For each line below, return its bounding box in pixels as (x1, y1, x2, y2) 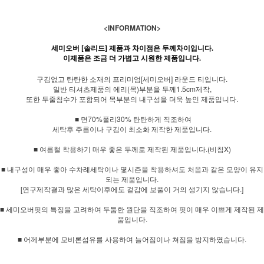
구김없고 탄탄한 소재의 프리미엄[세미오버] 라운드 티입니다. (37, 73, 227, 84)
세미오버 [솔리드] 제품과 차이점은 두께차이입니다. (51, 44, 213, 52)
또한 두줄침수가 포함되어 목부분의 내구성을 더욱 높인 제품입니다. (26, 93, 238, 104)
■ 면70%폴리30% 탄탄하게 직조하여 (72, 113, 192, 124)
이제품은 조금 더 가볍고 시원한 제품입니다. (63, 54, 201, 62)
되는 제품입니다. (105, 173, 159, 184)
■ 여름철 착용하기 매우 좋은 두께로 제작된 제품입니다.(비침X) (33, 143, 231, 154)
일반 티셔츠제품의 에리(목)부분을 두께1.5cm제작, (52, 83, 212, 94)
